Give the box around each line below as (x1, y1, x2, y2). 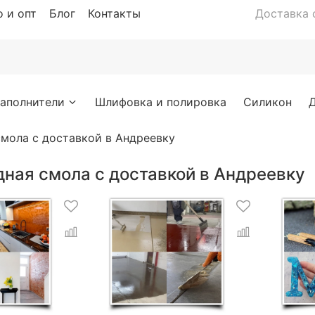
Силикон (243, 94, 292, 109)
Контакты (88, 6, 141, 20)
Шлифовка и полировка (95, 94, 227, 109)
